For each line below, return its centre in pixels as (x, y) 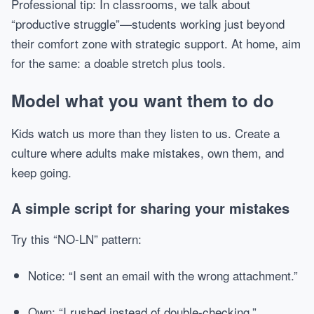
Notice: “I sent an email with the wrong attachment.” (163, 275)
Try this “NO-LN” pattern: (76, 239)
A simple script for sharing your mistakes (150, 208)
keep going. (41, 172)
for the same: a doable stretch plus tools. (118, 63)
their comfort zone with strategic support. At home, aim (156, 43)
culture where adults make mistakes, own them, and (148, 152)
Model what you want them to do (143, 100)
